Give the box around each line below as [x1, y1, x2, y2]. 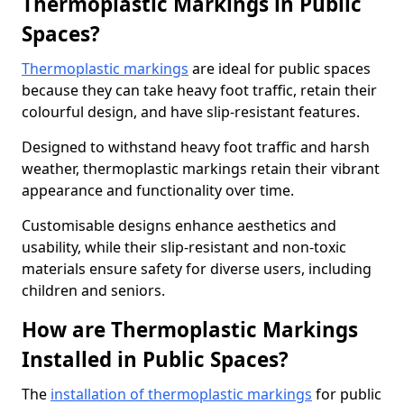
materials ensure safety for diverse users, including [22, 259, 372, 279]
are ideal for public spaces [188, 59, 371, 78]
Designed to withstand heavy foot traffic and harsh [22, 137, 370, 157]
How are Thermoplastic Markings [22, 316, 358, 344]
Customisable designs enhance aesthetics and [22, 216, 336, 235]
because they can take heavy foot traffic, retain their [22, 80, 377, 100]
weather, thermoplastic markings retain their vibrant [22, 159, 380, 179]
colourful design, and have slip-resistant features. [22, 102, 360, 122]
